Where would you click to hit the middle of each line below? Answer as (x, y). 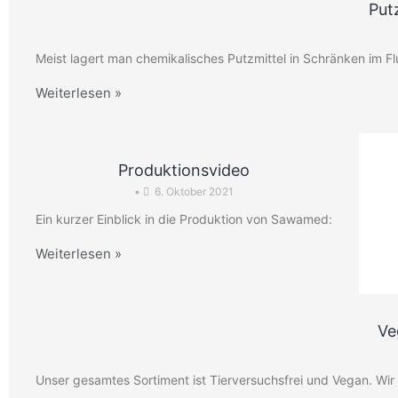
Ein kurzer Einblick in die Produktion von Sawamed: (184, 219)
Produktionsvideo (184, 170)
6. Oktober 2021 (194, 191)
